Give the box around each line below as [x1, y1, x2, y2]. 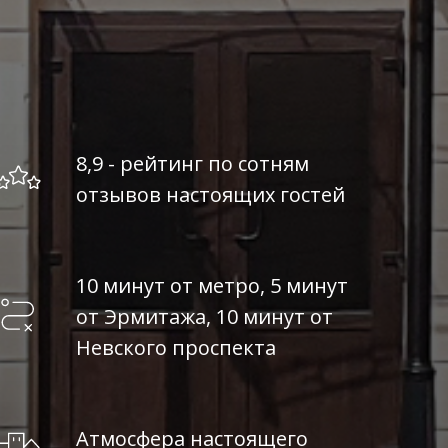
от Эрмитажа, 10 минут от [76, 303, 334, 330]
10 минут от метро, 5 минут [76, 272, 349, 299]
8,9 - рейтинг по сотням [76, 150, 310, 177]
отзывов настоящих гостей [76, 181, 346, 208]
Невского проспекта [76, 334, 277, 361]
